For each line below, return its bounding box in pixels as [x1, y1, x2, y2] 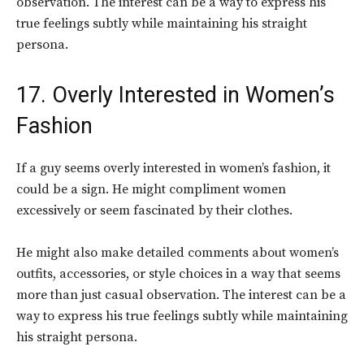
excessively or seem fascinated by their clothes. [16, 202, 292, 219]
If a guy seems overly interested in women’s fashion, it [16, 160, 331, 177]
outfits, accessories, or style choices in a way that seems [16, 266, 340, 283]
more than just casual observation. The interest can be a [16, 287, 346, 304]
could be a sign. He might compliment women [16, 181, 286, 198]
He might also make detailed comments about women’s [16, 245, 339, 262]
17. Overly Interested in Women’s [16, 82, 335, 109]
